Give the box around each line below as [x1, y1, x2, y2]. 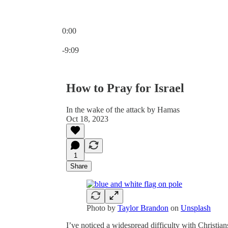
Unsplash [181, 203, 211, 212]
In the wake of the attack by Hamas [66, 105, 180, 114]
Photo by [87, 203, 118, 212]
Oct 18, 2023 [66, 114, 108, 123]
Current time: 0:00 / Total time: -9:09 [62, 35, 179, 44]
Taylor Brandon [118, 203, 168, 212]
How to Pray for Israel [66, 81, 184, 95]
